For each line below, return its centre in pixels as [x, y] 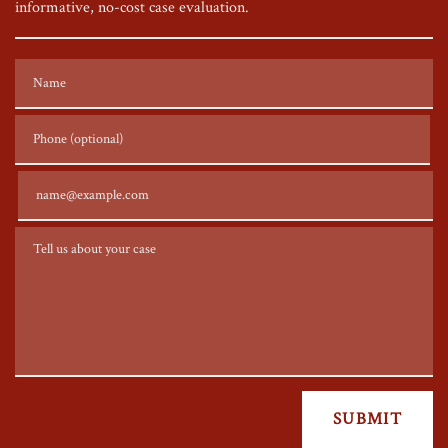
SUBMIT [368, 419]
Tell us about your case [86, 238]
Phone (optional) [67, 126]
